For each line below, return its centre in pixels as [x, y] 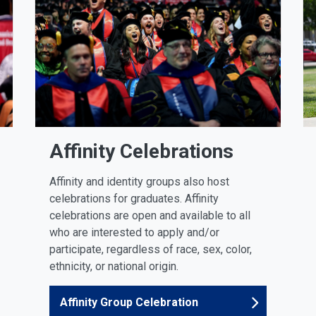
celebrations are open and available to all [150, 215]
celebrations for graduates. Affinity [134, 198]
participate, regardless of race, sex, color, [151, 249]
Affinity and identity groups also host [139, 181]
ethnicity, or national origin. [114, 266]
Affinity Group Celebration [129, 302]
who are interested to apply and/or [134, 232]
